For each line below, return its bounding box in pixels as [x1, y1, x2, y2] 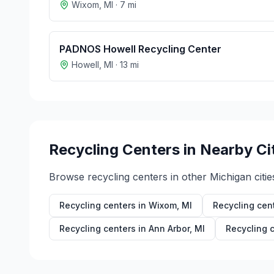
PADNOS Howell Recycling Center [59, 43, 221, 55]
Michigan [210, 171, 251, 183]
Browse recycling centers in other [49, 171, 210, 183]
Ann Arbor [149, 223, 190, 234]
